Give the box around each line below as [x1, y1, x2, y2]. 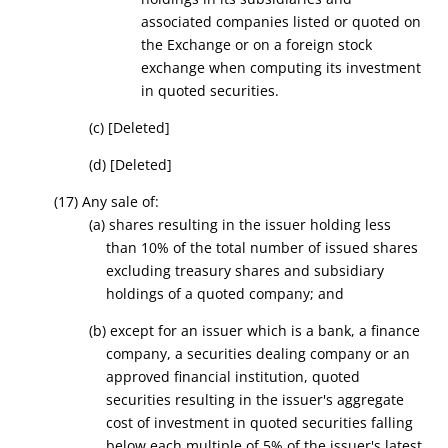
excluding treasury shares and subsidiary [106, 261, 385, 280]
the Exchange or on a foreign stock [141, 35, 373, 54]
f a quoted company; [176, 284, 319, 303]
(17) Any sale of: [53, 192, 159, 211]
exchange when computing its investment [141, 58, 422, 77]
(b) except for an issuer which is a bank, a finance [88, 321, 420, 340]
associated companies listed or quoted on [141, 12, 422, 31]
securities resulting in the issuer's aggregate [106, 390, 405, 409]
